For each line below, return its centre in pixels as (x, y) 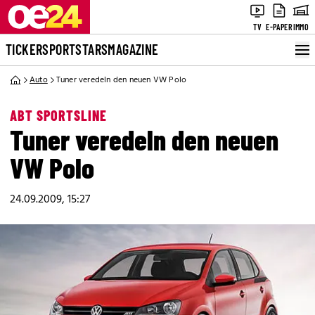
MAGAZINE (133, 49)
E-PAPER (279, 27)
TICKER (24, 49)
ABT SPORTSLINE (58, 115)
